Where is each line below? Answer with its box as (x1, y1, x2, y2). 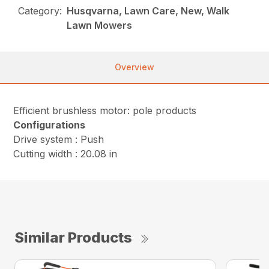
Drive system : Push (13, 133, 104, 146)
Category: (18, 5, 62, 17)
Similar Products (14, 229, 132, 247)
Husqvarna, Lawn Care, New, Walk (67, 5, 230, 17)
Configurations (13, 119, 86, 131)
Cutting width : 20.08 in (13, 148, 118, 160)
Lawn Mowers (67, 19, 133, 32)
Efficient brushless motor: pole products (13, 104, 197, 117)
